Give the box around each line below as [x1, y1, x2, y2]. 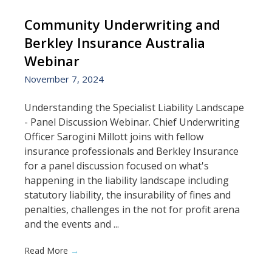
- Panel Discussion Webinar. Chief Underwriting [24, 115, 240, 129]
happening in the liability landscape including [24, 173, 229, 187]
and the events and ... [24, 217, 119, 231]
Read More [24, 244, 70, 256]
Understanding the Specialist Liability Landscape [24, 100, 244, 114]
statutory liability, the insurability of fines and [24, 188, 231, 202]
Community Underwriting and [24, 15, 220, 33]
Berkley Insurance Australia [24, 33, 205, 52]
